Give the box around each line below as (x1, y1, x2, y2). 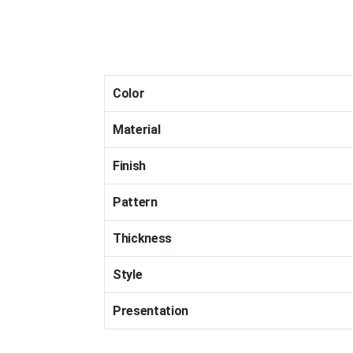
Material (113, 122, 161, 137)
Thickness (113, 231, 173, 246)
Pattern (113, 195, 158, 210)
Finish (113, 158, 147, 173)
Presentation (113, 303, 189, 318)
